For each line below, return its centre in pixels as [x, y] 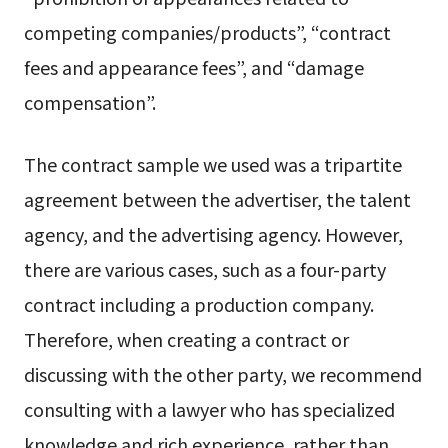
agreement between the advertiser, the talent [217, 198]
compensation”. [89, 101]
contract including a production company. [198, 303]
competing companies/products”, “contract [207, 31]
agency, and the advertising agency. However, [213, 233]
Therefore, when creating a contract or [186, 338]
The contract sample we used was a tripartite [212, 163]
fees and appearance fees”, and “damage [193, 66]
